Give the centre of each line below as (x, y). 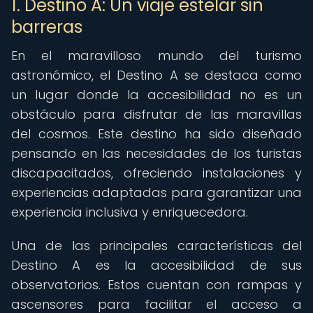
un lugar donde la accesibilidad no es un (156, 95)
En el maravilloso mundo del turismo (156, 56)
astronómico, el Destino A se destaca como (156, 75)
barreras (47, 27)
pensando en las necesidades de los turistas (156, 153)
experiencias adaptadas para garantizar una (156, 192)
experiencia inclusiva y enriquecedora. (130, 212)
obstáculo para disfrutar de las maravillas (156, 114)
